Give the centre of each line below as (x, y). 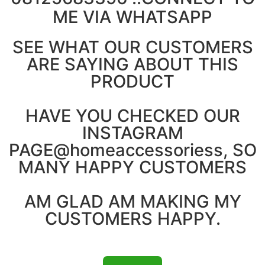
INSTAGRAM (132, 133)
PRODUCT (132, 81)
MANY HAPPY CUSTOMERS (132, 167)
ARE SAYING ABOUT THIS (132, 64)
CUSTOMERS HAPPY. (132, 219)
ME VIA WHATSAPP (132, 17)
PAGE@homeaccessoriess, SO (132, 150)
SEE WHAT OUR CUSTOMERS (132, 47)
